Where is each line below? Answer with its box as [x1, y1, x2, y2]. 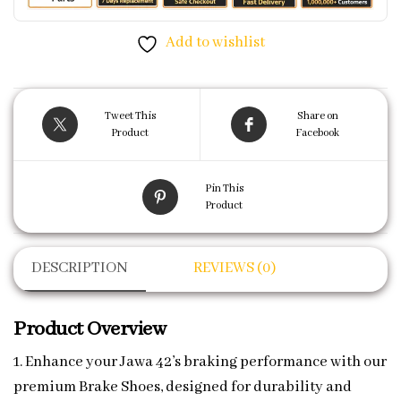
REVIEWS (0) [193, 259, 276, 278]
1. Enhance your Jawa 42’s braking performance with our [13, 353, 387, 372]
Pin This [204, 182, 243, 196]
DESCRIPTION [31, 259, 128, 278]
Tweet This [104, 109, 156, 124]
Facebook [295, 126, 339, 141]
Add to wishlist [166, 33, 265, 53]
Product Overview [13, 317, 166, 343]
